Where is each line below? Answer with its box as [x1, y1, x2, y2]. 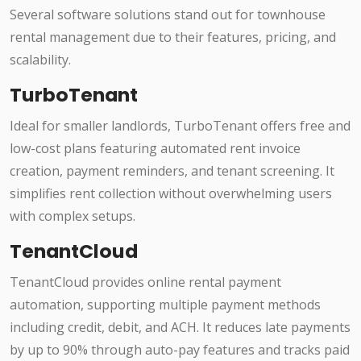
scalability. [10, 51, 71, 69]
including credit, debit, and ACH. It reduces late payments [10, 318, 351, 337]
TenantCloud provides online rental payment [10, 273, 281, 292]
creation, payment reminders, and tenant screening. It [10, 162, 334, 180]
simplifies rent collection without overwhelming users [10, 185, 332, 203]
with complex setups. [10, 207, 135, 226]
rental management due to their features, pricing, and [10, 28, 336, 47]
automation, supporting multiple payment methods [10, 296, 321, 314]
